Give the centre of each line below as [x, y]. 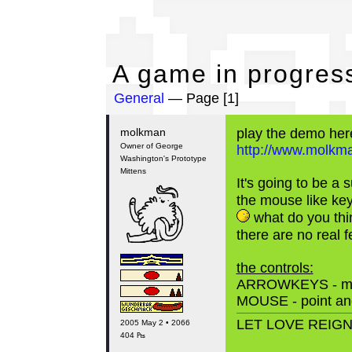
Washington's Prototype [163, 158]
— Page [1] [201, 98]
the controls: [275, 268]
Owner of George [151, 146]
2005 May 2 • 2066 [155, 323]
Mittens [133, 171]
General [139, 98]
